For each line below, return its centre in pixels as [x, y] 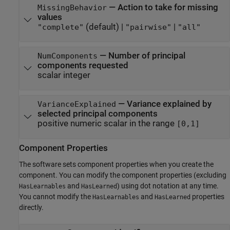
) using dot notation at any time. [168, 186]
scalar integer [64, 75]
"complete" [60, 27]
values [50, 17]
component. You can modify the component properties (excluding [123, 175]
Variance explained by [169, 104]
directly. [31, 207]
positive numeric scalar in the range [107, 124]
